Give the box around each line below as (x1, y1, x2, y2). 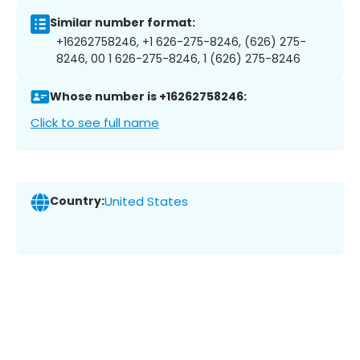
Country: (50, 193, 104, 210)
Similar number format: (50, 14, 195, 31)
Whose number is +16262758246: (50, 88, 247, 105)
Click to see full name (31, 113, 159, 131)
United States (104, 193, 188, 211)
